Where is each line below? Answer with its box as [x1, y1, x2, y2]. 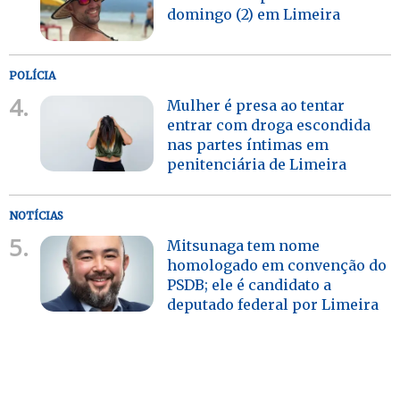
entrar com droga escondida [167, 115, 371, 134]
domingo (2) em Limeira [167, 4, 341, 23]
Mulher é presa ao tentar [167, 96, 346, 114]
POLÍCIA [9, 68, 55, 82]
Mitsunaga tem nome [167, 236, 321, 254]
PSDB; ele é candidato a [167, 275, 332, 294]
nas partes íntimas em [167, 135, 329, 154]
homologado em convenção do [167, 255, 387, 274]
